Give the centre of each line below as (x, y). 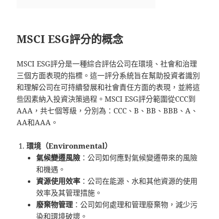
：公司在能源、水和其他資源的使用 (139, 181)
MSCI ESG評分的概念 (70, 38)
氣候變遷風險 (58, 157)
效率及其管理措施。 (69, 192)
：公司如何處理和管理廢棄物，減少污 (135, 204)
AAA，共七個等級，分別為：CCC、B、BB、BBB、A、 (108, 110)
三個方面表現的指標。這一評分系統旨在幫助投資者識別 (109, 75)
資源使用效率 (58, 181)
